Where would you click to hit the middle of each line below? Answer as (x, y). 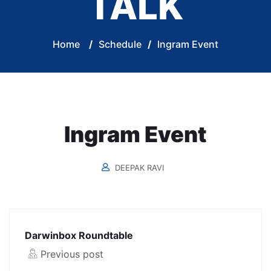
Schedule (120, 44)
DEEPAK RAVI (139, 168)
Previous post (72, 254)
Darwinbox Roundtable (79, 236)
